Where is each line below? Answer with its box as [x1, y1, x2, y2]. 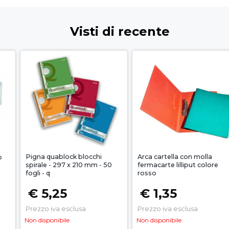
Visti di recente [70, 24, 170, 39]
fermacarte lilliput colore [138, 161, 218, 169]
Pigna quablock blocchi [26, 153, 102, 161]
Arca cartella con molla [138, 153, 212, 161]
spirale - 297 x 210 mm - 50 [26, 161, 112, 169]
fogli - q [26, 169, 50, 177]
